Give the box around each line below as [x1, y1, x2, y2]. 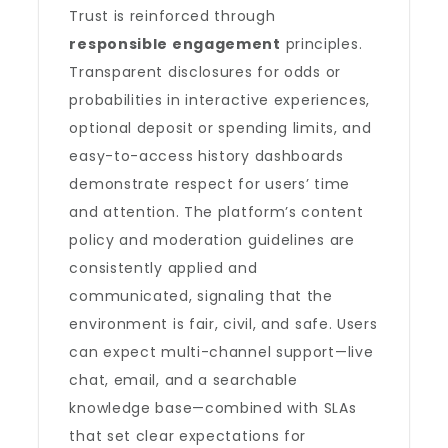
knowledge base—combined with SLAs [69, 398, 357, 418]
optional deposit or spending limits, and [69, 118, 372, 138]
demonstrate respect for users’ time [69, 174, 350, 194]
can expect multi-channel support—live [69, 342, 374, 362]
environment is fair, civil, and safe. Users [69, 314, 378, 334]
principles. [280, 34, 363, 54]
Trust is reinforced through [69, 6, 276, 26]
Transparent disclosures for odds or [69, 62, 341, 82]
